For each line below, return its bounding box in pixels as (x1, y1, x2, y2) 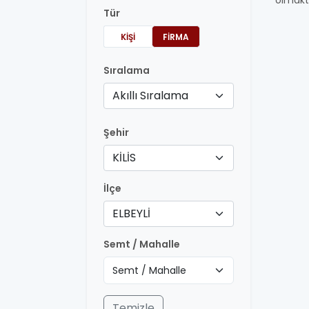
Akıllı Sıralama (112, 88, 188, 103)
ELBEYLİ (112, 206, 150, 221)
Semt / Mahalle (103, 237, 180, 251)
